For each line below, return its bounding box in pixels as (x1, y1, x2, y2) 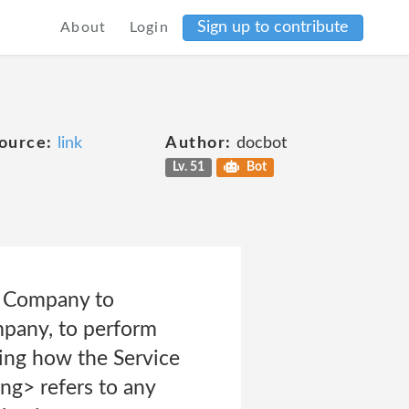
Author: (165, 135, 232, 152)
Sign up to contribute (197, 18, 349, 36)
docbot (231, 135, 287, 152)
